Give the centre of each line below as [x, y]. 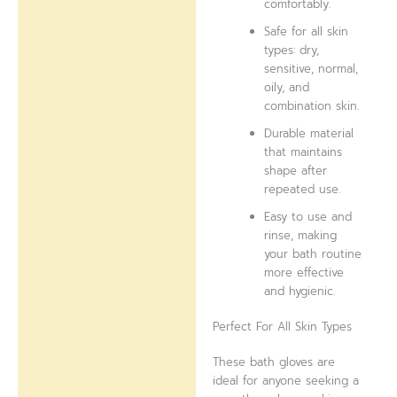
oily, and [287, 87]
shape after [296, 170]
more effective [304, 272]
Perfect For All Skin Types [283, 327]
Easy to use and [308, 216]
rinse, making [301, 235]
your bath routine [313, 253]
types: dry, [292, 50]
